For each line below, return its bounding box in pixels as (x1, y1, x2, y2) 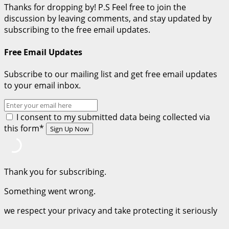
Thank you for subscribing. (4, 166, 106, 177)
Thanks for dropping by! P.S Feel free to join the (4, 2, 186, 13)
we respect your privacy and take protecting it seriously (4, 204, 217, 216)
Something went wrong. (4, 185, 96, 197)
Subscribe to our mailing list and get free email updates (4, 68, 217, 80)
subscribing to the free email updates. (4, 24, 150, 36)
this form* (4, 122, 46, 134)
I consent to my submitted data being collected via (14, 111, 210, 123)
